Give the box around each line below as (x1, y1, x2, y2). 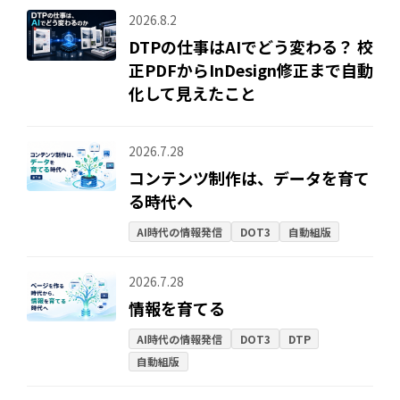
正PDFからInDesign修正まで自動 (128, 58, 373, 82)
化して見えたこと (128, 81, 256, 105)
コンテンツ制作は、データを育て (128, 165, 370, 189)
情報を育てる (128, 296, 225, 320)
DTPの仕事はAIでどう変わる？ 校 (128, 35, 373, 59)
